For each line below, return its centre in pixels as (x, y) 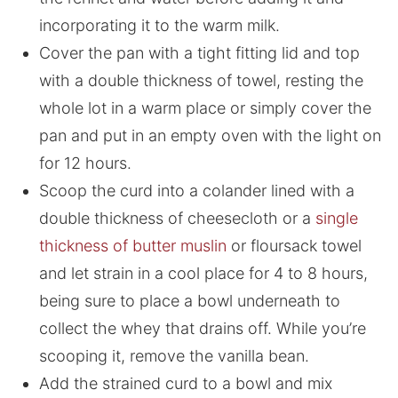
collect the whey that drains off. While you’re (202, 329)
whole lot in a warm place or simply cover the (205, 108)
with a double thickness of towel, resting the (201, 81)
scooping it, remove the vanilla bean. (174, 356)
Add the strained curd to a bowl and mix (185, 384)
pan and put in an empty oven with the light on (210, 136)
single (336, 219)
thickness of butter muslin (132, 246)
